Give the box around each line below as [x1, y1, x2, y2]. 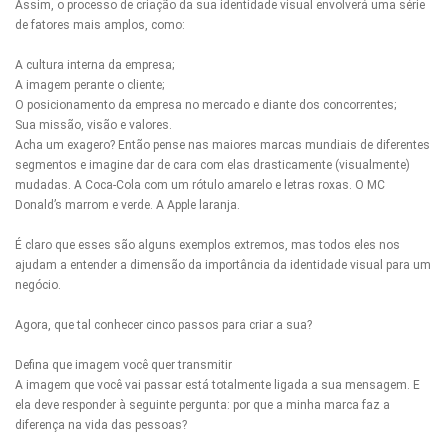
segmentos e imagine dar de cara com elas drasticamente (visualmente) [15, 158, 410, 172]
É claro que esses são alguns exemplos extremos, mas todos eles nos [15, 238, 400, 252]
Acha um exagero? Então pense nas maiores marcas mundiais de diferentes [15, 138, 430, 152]
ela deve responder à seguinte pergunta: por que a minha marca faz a [15, 398, 390, 412]
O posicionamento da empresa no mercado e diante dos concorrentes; [15, 98, 396, 112]
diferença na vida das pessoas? [15, 418, 187, 432]
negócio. [15, 278, 61, 292]
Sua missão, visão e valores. [15, 118, 172, 132]
